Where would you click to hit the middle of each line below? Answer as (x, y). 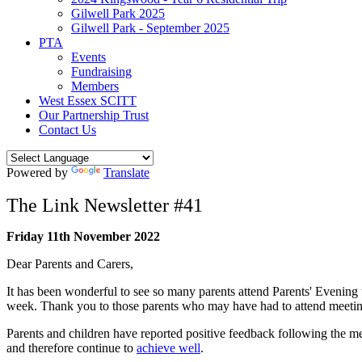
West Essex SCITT (88, 100)
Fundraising (101, 71)
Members (95, 86)
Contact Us (67, 129)
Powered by (39, 172)
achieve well (168, 347)
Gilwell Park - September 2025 (150, 27)
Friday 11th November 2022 (83, 236)
